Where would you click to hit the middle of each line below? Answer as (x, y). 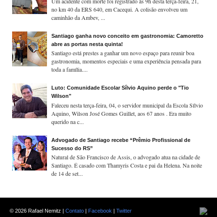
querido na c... (68, 121)
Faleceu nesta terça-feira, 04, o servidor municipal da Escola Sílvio (127, 105)
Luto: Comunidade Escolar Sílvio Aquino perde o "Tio (120, 88)
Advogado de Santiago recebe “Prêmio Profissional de (121, 140)
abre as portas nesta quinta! (87, 44)
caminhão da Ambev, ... (78, 17)
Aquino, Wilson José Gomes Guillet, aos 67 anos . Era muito (122, 113)
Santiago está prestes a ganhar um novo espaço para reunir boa (123, 53)
